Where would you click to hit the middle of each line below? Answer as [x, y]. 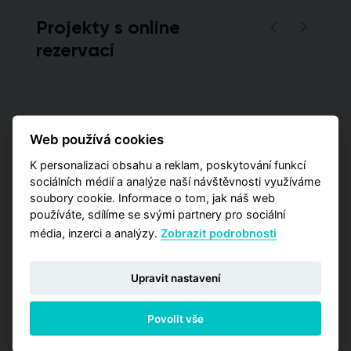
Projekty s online [108, 27]
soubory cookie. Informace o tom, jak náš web [153, 197]
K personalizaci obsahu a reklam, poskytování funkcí [168, 165]
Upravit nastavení [175, 278]
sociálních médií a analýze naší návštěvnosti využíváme [175, 181]
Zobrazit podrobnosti [219, 233]
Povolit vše [175, 318]
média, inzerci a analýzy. [96, 233]
